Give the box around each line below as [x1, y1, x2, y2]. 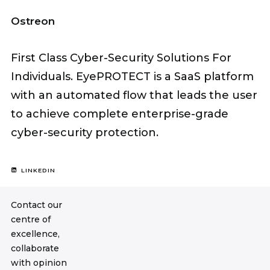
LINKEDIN [20, 166, 56, 174]
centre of [11, 214, 51, 225]
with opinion [11, 257, 67, 268]
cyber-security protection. [11, 126, 159, 139]
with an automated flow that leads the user [11, 89, 257, 102]
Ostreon [11, 15, 55, 27]
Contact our [11, 199, 62, 210]
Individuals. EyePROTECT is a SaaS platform [11, 70, 254, 83]
